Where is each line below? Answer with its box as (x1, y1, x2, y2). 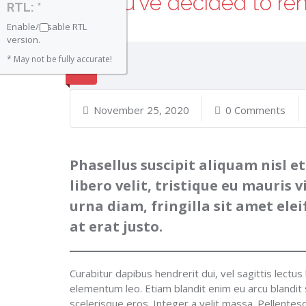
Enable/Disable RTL (7, 20, 87, 33)
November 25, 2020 (94, 103, 189, 117)
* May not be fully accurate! (7, 53, 112, 65)
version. (7, 33, 40, 46)
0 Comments (225, 103, 286, 117)
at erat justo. (70, 217, 163, 236)
